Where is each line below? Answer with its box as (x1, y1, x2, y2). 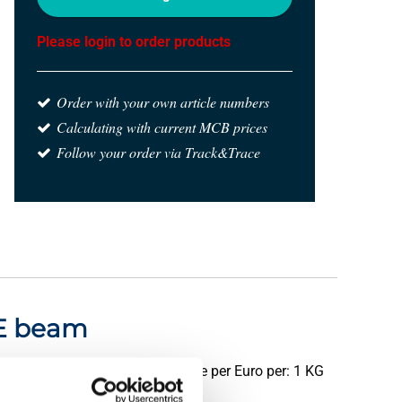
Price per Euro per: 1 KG (176, 363, 324, 380)
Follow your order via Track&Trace (57, 143, 260, 162)
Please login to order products (37, 33, 231, 50)
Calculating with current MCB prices (57, 118, 267, 136)
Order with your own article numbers (57, 92, 269, 111)
